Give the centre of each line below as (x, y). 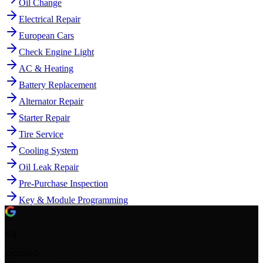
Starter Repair (44, 118)
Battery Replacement (58, 85)
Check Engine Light (56, 52)
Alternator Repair (51, 102)
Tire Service (41, 134)
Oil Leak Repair (49, 167)
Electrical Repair (50, 19)
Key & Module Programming (73, 200)
